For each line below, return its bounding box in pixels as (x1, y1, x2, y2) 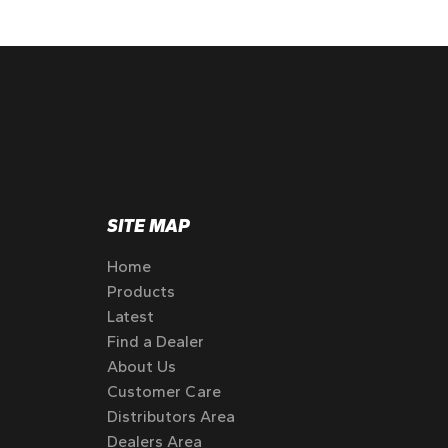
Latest (107, 307, 154, 327)
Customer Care (107, 382, 221, 402)
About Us (107, 357, 176, 377)
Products (107, 282, 175, 302)
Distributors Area (107, 407, 235, 427)
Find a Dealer (107, 332, 204, 352)
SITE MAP (107, 215, 190, 238)
